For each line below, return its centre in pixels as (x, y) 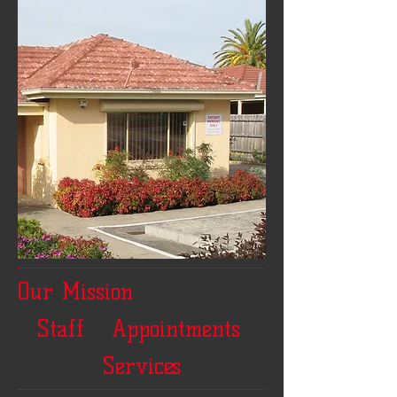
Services (142, 366)
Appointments (175, 329)
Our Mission (75, 292)
